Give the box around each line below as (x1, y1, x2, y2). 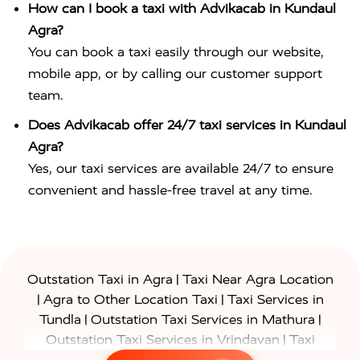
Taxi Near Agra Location (182, 272, 333, 287)
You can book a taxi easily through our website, (28, 44, 324, 59)
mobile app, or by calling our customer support (28, 66, 322, 81)
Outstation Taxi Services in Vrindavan (45, 332, 280, 347)
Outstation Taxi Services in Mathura (90, 312, 315, 327)
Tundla (39, 312, 81, 327)
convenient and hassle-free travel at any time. (28, 182, 313, 198)
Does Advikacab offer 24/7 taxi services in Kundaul (28, 117, 346, 133)
